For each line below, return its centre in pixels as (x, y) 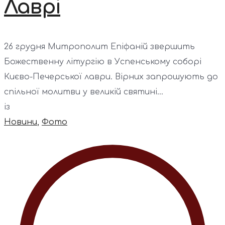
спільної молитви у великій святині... (84, 92)
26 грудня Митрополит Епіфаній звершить (99, 46)
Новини (21, 122)
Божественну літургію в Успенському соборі (103, 62)
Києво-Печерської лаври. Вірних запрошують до (111, 77)
